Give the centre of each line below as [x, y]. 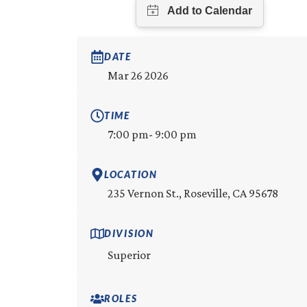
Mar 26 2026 [138, 75]
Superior [129, 255]
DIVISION [129, 234]
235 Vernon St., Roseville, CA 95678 [193, 193]
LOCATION [131, 175]
